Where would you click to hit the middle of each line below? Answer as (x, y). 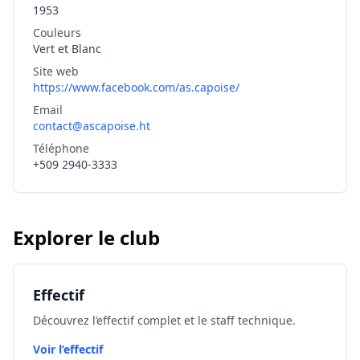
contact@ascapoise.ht (92, 126)
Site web (56, 71)
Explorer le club (86, 237)
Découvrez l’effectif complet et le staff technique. (164, 320)
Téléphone (61, 148)
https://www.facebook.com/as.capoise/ (136, 87)
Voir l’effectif (68, 349)
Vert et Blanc (67, 49)
